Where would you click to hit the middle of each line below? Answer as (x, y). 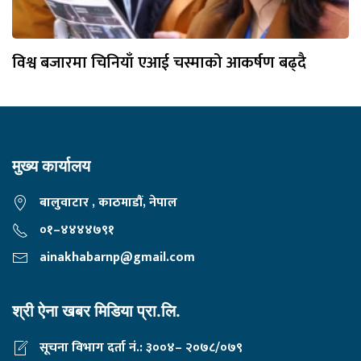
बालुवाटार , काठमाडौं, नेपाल (107, 202)
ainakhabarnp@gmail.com (117, 257)
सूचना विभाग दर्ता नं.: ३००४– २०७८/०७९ (139, 347)
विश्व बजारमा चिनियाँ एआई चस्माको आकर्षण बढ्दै (159, 62)
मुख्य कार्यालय (51, 166)
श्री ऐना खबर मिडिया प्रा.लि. (96, 311)
